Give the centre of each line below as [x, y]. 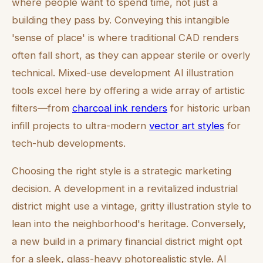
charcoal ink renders [120, 108]
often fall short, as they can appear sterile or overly [131, 55]
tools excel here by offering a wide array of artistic [128, 90]
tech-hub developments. [69, 143]
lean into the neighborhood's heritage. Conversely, [129, 223]
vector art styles [187, 125]
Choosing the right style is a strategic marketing [122, 171]
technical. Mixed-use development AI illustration [123, 73]
